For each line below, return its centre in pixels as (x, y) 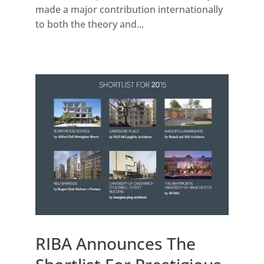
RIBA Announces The (115, 244)
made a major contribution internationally (129, 10)
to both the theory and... (89, 24)
